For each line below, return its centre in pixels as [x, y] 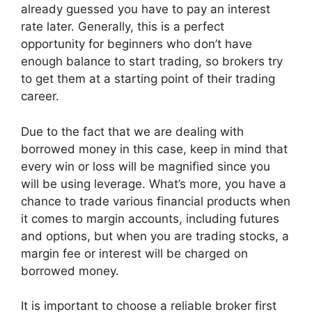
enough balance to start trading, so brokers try [152, 62]
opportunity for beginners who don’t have [136, 44]
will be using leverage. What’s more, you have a [154, 184]
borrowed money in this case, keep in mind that [154, 149]
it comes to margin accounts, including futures [150, 218]
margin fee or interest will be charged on [134, 253]
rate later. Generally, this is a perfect [123, 27]
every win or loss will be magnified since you [146, 166]
